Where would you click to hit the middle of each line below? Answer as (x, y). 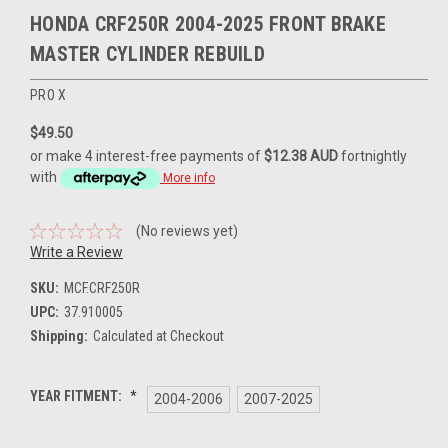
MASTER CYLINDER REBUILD (147, 54)
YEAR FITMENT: (77, 395)
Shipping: (59, 335)
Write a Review (76, 251)
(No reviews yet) (186, 230)
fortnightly (372, 156)
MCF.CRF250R (101, 287)
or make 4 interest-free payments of (147, 156)
